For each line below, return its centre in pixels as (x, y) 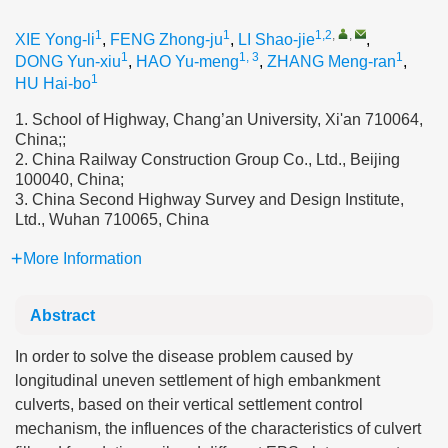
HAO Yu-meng (187, 61)
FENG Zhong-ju (166, 39)
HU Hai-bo (53, 83)
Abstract (62, 315)
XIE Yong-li (55, 39)
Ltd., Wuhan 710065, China (112, 219)
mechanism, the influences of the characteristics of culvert (218, 428)
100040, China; (69, 179)
